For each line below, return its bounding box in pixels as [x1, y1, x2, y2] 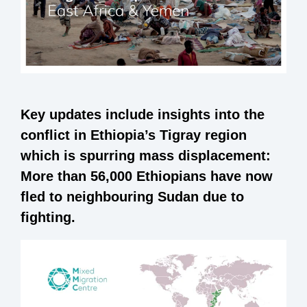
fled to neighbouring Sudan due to [21, 188, 244, 204]
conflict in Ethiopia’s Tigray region [21, 127, 247, 143]
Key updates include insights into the [21, 106, 265, 122]
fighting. [21, 209, 75, 225]
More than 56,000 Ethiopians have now [21, 168, 273, 184]
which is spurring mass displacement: [21, 147, 271, 163]
